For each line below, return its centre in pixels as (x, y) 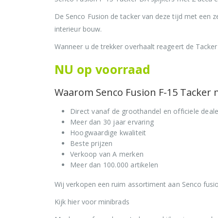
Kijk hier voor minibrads (92, 201)
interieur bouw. (78, 29)
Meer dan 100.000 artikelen (114, 164)
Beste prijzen (91, 143)
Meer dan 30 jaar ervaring (112, 122)
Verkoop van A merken (107, 154)
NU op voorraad (104, 69)
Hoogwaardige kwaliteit (108, 132)
